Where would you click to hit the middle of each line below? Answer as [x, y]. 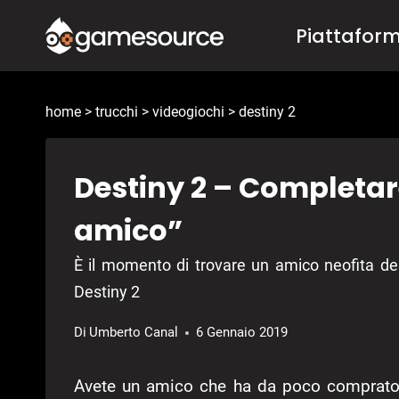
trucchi [117, 112]
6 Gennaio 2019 [242, 333]
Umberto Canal [134, 333]
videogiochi [188, 112]
